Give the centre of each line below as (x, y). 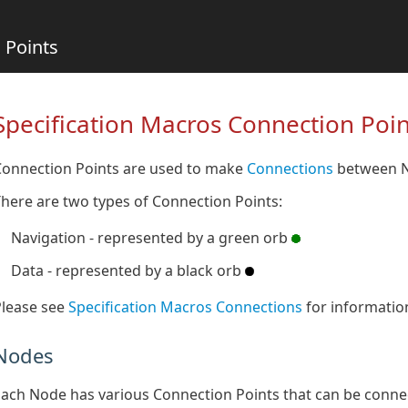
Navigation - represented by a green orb (151, 237)
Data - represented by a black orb (128, 270)
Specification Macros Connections (185, 306)
